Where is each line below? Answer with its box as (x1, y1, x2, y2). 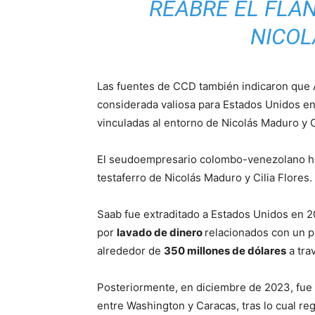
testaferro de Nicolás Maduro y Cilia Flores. (97, 171, 312, 184)
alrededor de (97, 244, 164, 257)
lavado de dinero (117, 226, 205, 239)
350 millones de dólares (164, 244, 286, 257)
